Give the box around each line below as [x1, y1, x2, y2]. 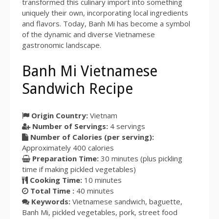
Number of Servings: [32, 121, 108, 131]
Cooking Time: [30, 175, 82, 185]
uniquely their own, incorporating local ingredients [22, 8, 188, 18]
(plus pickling [138, 153, 182, 163]
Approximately [22, 142, 73, 153]
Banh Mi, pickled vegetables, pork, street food [22, 207, 177, 217]
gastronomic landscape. [22, 40, 101, 50]
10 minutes [82, 175, 122, 185]
